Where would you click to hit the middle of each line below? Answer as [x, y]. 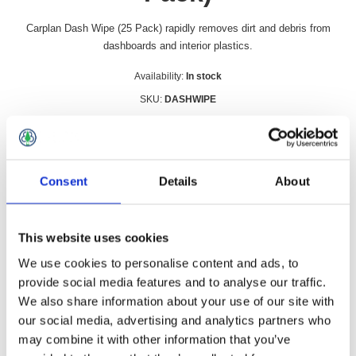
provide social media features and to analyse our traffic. [172, 282]
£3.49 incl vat [178, 124]
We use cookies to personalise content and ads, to [159, 263]
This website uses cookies [94, 238]
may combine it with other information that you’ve [155, 339]
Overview [131, 262]
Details [178, 181]
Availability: [159, 77]
